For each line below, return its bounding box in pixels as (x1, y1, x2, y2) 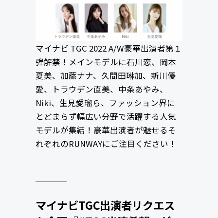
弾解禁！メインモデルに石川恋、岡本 (35, 56, 176, 68)
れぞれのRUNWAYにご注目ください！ (35, 138, 177, 150)
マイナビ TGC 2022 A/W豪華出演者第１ (35, 42, 182, 54)
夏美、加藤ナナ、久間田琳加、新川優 (35, 70, 176, 82)
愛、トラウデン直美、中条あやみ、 (35, 83, 168, 95)
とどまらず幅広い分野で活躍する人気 (35, 110, 176, 123)
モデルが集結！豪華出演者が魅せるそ (35, 124, 176, 136)
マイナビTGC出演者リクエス (35, 197, 175, 213)
